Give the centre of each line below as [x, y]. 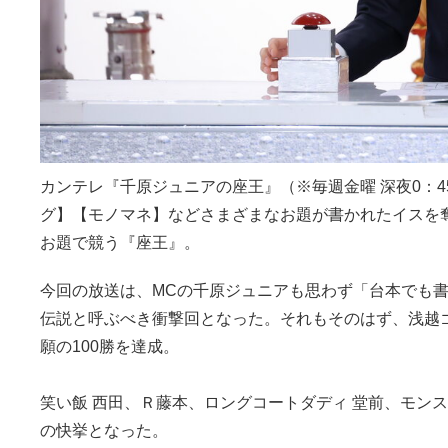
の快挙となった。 [104, 431]
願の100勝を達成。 [109, 347]
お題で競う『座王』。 [120, 243]
